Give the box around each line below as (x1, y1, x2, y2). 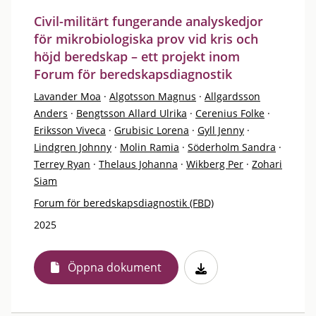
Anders (34, 107, 68, 120)
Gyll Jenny (197, 123, 244, 137)
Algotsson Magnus (109, 90, 196, 103)
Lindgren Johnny (34, 140, 111, 154)
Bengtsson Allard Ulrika (76, 107, 187, 120)
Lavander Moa (34, 90, 101, 103)
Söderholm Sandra (188, 140, 276, 154)
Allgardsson (205, 90, 260, 103)
